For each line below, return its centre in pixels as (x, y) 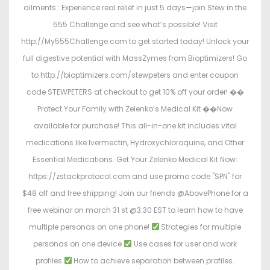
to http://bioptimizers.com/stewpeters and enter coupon (135, 75)
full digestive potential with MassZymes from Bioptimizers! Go (135, 58)
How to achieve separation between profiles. (153, 261)
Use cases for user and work (184, 244)
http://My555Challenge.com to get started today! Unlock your (135, 42)
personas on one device (79, 244)
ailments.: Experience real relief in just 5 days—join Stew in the (135, 8)
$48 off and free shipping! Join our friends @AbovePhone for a (135, 193)
